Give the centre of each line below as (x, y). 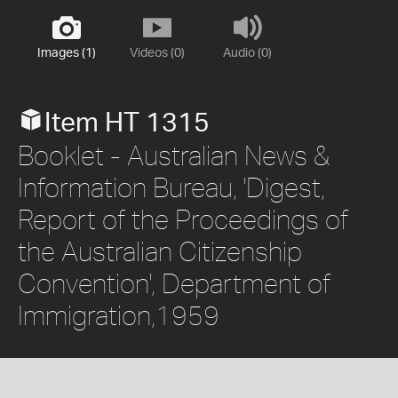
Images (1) (66, 53)
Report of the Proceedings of (183, 219)
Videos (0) (157, 53)
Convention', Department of (174, 283)
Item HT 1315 (127, 123)
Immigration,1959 (119, 315)
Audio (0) (247, 53)
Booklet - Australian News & (174, 155)
